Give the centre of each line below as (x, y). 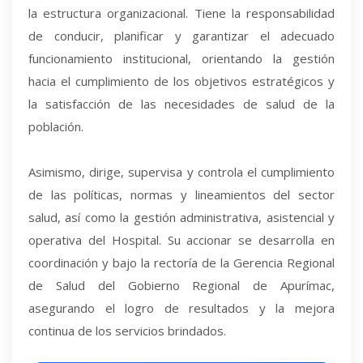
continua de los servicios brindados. (127, 330)
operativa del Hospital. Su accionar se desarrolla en (181, 239)
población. (56, 126)
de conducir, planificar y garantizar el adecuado (181, 35)
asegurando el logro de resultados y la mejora (181, 307)
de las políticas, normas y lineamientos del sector (181, 194)
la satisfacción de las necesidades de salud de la (181, 103)
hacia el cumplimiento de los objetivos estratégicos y (181, 81)
